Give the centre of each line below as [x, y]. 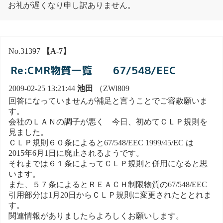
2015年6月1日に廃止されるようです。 [76, 153]
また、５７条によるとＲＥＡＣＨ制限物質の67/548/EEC [108, 184]
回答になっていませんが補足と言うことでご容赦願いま [108, 101]
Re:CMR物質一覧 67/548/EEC [94, 70]
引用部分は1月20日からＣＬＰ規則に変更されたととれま [110, 195]
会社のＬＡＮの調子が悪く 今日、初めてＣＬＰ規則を [108, 121]
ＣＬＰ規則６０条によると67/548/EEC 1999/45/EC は [105, 142]
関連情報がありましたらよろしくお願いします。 [96, 216]
